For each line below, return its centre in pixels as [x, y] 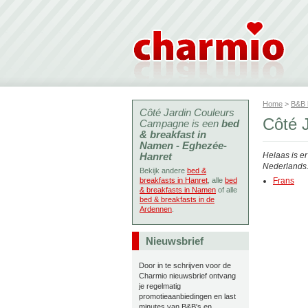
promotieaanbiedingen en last [187, 296]
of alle [227, 190]
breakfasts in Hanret [174, 180]
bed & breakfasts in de [177, 199]
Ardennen [156, 209]
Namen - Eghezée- [183, 145]
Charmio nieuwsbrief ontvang [187, 276]
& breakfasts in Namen [178, 190]
